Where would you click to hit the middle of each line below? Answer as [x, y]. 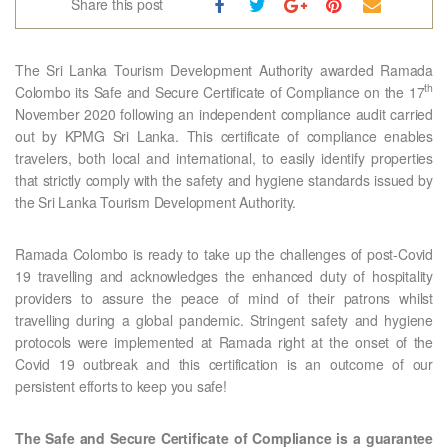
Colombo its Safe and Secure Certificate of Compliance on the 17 [220, 91]
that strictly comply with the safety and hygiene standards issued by [224, 179]
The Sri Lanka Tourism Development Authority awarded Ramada [224, 69]
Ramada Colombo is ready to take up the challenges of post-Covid [224, 253]
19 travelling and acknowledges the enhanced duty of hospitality [224, 275]
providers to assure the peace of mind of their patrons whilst [224, 297]
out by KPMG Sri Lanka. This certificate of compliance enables [224, 135]
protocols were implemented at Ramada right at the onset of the [224, 341]
